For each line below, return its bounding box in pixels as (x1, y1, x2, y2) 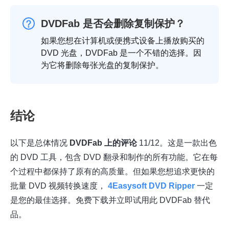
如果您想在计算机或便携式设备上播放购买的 (41, 36, 204, 45)
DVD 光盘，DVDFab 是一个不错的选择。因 (41, 48, 201, 57)
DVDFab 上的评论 (70, 138, 137, 147)
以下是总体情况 (10, 138, 70, 147)
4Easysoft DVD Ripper (108, 181, 195, 190)
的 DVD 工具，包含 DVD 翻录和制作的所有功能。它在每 (10, 152, 218, 162)
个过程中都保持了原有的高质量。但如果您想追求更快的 (10, 167, 215, 176)
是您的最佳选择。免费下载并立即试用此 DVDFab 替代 (10, 195, 210, 204)
